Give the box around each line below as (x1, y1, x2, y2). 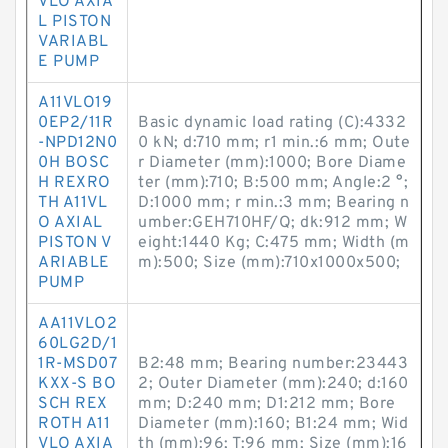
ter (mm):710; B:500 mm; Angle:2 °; (138, 173, 408, 193)
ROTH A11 (38, 414, 110, 434)
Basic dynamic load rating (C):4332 (138, 113, 406, 133)
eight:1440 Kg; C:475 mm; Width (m (138, 233, 410, 253)
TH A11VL (38, 193, 107, 213)
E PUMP (38, 52, 99, 72)
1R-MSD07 (38, 354, 117, 374)
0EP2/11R (38, 113, 113, 133)
